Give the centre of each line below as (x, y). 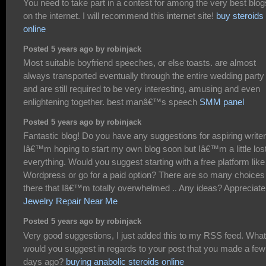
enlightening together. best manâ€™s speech (111, 102)
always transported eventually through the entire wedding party (144, 76)
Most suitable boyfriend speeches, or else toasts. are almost (140, 63)
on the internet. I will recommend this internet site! (120, 16)
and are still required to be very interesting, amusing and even (142, 89)
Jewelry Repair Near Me (70, 201)
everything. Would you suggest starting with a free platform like (144, 162)
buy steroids (240, 16)
